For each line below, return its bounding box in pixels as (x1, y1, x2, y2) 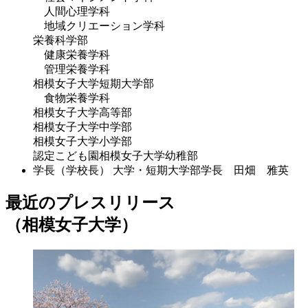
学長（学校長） (33, 164, 110, 177)
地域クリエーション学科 (33, 20, 165, 32)
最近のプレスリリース (5, 194, 175, 212)
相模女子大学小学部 (33, 135, 132, 148)
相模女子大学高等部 (33, 107, 132, 119)
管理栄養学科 (33, 63, 110, 76)
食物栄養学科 (33, 92, 110, 104)
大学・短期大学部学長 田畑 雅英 (113, 164, 289, 177)
